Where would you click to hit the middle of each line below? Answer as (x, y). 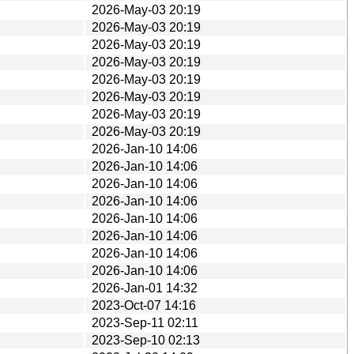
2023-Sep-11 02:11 (145, 322)
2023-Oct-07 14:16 (144, 305)
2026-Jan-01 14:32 (145, 288)
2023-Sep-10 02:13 (146, 340)
